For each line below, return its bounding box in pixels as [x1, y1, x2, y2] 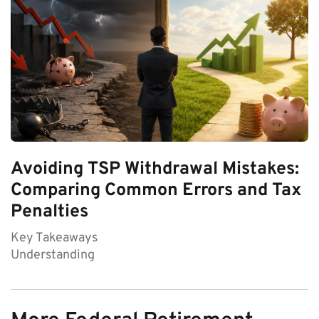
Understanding [11, 246, 95, 263]
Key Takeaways [11, 229, 98, 246]
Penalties [11, 200, 88, 224]
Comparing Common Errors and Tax [11, 179, 301, 202]
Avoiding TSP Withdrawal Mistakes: [11, 157, 299, 181]
